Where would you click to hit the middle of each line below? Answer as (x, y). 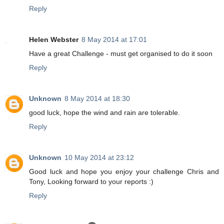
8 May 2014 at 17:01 (114, 40)
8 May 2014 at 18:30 (97, 98)
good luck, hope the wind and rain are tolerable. (104, 112)
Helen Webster (54, 40)
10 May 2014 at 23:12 (99, 157)
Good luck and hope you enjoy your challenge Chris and (124, 171)
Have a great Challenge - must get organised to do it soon (121, 54)
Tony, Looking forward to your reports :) (91, 181)
